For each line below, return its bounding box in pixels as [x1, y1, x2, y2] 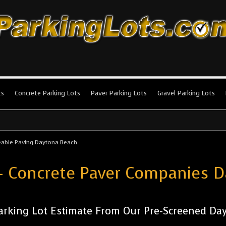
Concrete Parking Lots [15, 89, 80, 97]
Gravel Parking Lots [157, 89, 215, 97]
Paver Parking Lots [91, 89, 147, 97]
